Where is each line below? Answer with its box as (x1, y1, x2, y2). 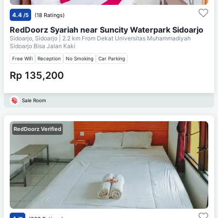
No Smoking (66, 55, 93, 61)
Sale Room (22, 97, 46, 103)
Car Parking (98, 55, 125, 61)
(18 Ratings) (35, 11, 65, 18)
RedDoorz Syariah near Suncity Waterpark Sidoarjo (10, 24, 203, 35)
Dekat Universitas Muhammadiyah (97, 34, 191, 42)
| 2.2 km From (59, 34, 95, 42)
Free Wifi (12, 55, 33, 61)
